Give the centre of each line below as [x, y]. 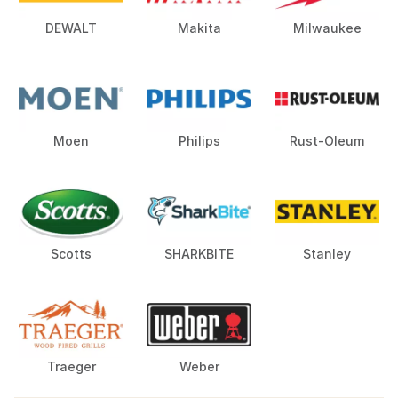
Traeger [71, 366]
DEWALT [71, 28]
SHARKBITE [199, 253]
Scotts [71, 253]
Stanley [327, 253]
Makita [199, 28]
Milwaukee [327, 28]
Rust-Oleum [327, 140]
